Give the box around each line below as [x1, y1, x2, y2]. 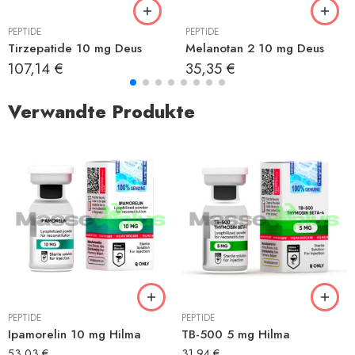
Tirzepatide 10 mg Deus [8, 40, 142, 57]
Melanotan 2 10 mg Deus [185, 40, 324, 57]
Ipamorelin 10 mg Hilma [8, 326, 141, 343]
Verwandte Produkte [8, 98, 195, 125]
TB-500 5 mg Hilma [181, 326, 290, 343]
